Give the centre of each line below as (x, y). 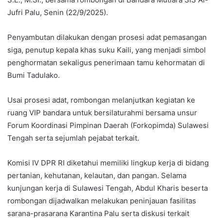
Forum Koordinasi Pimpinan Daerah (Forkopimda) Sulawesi (108, 126)
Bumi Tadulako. (34, 75)
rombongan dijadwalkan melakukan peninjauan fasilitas (102, 201)
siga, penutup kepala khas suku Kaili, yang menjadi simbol (107, 50)
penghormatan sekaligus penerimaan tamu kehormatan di (106, 63)
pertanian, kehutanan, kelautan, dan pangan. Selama (97, 176)
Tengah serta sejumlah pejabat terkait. (73, 138)
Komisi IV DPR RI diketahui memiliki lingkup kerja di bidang (108, 163)
